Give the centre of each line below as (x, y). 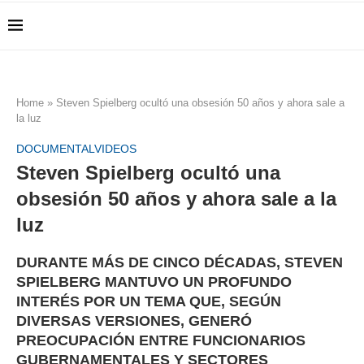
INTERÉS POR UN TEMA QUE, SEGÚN (149, 302)
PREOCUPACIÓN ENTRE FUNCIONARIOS (161, 341)
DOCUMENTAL (55, 149)
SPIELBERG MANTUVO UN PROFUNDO (154, 282)
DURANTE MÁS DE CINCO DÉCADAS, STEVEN (180, 263)
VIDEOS (115, 149)
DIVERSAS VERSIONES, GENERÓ (134, 321)
